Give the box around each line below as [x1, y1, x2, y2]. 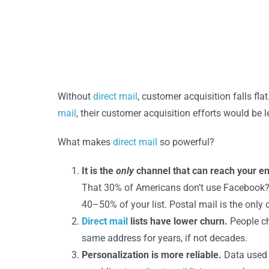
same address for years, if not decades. [81, 232, 247, 244]
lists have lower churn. [127, 216, 230, 227]
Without [57, 91, 93, 102]
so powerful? [157, 136, 214, 148]
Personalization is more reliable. [81, 249, 224, 261]
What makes [57, 136, 113, 148]
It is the [81, 165, 116, 177]
